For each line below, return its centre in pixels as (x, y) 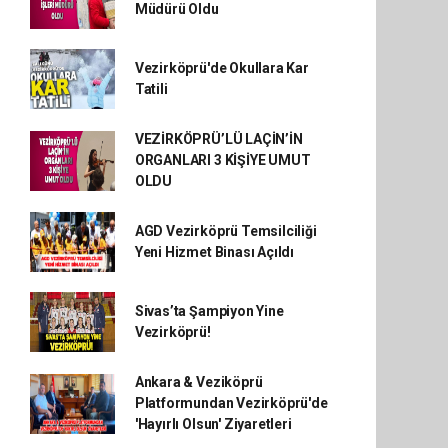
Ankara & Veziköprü (198, 382)
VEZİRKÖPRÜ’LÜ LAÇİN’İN (218, 139)
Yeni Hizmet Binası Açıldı (214, 252)
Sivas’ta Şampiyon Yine (209, 311)
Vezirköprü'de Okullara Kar (221, 68)
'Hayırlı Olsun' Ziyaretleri (213, 424)
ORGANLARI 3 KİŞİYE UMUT (222, 160)
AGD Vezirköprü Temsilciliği (225, 231)
